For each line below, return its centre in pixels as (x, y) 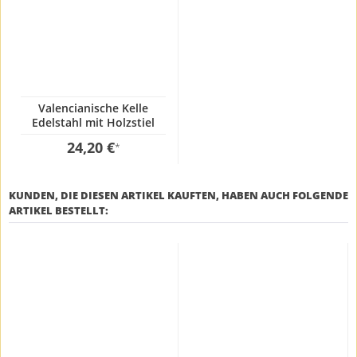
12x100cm (93, 136)
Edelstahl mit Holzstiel (93, 122)
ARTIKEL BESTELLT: (59, 210)
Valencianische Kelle (93, 108)
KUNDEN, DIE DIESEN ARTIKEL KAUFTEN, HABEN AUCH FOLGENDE (178, 195)
